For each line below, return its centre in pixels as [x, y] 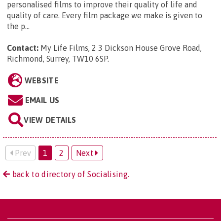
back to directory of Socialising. [70, 174]
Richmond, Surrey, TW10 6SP [57, 59]
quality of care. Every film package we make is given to [105, 16]
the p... [18, 26]
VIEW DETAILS [50, 120]
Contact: [23, 48]
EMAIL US [42, 100]
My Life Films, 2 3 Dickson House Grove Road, [121, 48]
